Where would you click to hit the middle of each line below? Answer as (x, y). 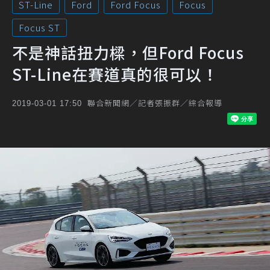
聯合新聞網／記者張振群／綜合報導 (155, 103)
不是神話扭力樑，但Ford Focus (128, 52)
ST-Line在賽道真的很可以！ (115, 74)
